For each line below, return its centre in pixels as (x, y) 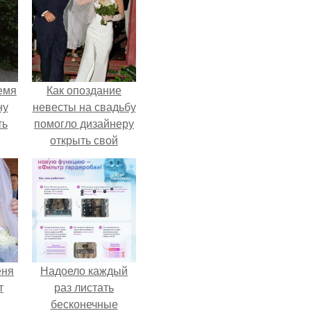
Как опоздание (84, 90)
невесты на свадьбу (84, 107)
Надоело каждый (84, 270)
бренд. (84, 157)
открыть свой (84, 140)
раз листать (84, 287)
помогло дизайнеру (84, 123)
